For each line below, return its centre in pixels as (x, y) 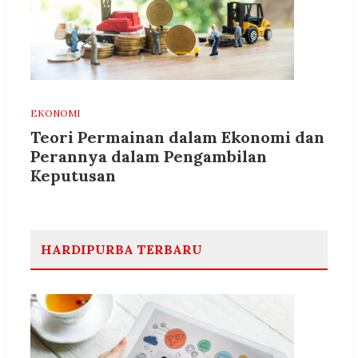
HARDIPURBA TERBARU (121, 250)
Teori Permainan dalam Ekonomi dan (177, 137)
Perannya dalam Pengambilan (149, 157)
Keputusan (73, 176)
